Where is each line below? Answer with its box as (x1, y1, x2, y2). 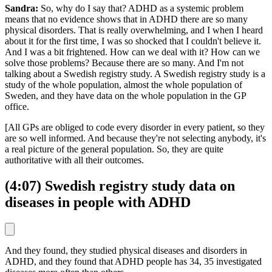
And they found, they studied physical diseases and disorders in (5, 245, 247, 256)
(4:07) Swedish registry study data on (5, 177, 235, 194)
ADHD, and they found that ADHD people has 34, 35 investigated (5, 256, 262, 267)
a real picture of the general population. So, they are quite (5, 144, 223, 155)
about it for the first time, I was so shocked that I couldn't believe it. (5, 36, 261, 47)
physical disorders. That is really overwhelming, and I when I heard (5, 25, 263, 36)
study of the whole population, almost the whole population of (5, 80, 242, 90)
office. (5, 101, 29, 112)
